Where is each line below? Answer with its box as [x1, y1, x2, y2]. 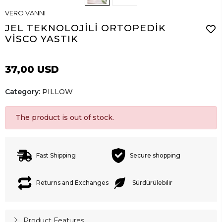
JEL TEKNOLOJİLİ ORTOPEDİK [5, 22, 166, 34]
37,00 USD [5, 63, 59, 75]
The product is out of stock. [15, 112, 114, 122]
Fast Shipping [36, 152, 76, 160]
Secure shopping [130, 152, 180, 160]
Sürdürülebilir [132, 179, 172, 187]
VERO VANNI [5, 8, 46, 17]
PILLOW [42, 87, 73, 96]
